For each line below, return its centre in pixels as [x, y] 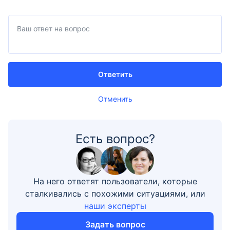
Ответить [115, 74]
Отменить [115, 99]
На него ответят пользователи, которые [115, 181]
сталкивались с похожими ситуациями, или [115, 194]
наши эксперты [115, 206]
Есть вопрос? [115, 139]
